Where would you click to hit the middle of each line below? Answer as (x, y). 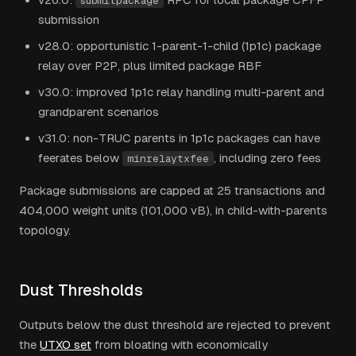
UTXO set (66, 344)
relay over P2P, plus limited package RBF (150, 66)
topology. (45, 230)
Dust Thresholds (81, 290)
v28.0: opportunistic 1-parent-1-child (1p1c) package (180, 46)
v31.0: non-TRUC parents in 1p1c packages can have (179, 138)
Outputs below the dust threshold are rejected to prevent (175, 325)
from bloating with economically (180, 344)
